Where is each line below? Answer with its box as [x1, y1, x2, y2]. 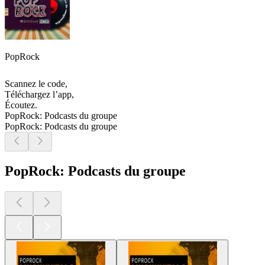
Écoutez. [5, 100, 37, 111]
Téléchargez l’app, [5, 89, 74, 100]
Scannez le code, [5, 79, 67, 89]
